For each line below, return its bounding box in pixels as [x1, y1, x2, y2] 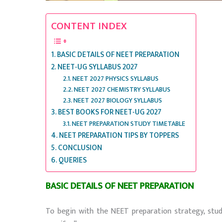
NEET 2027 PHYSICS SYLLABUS [72, 72, 159, 84]
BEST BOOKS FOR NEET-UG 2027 [58, 106, 162, 118]
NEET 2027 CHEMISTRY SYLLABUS [74, 83, 171, 95]
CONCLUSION [58, 141, 103, 154]
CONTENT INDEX [51, 17, 127, 35]
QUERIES [58, 154, 87, 166]
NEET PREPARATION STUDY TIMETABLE [72, 117, 186, 129]
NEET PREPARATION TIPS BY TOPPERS [59, 129, 179, 142]
